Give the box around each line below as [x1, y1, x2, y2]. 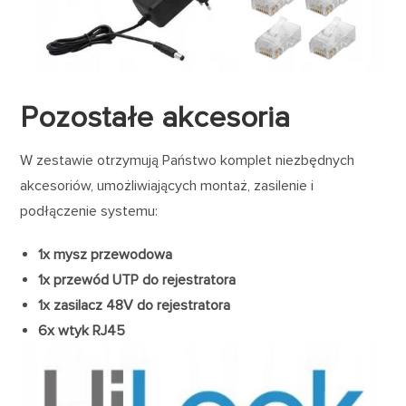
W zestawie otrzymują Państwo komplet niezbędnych [20, 150, 355, 169]
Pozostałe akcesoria [20, 99, 291, 136]
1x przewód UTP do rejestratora [38, 270, 237, 289]
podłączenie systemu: [20, 201, 159, 220]
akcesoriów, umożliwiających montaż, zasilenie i [20, 176, 314, 195]
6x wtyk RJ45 [38, 321, 126, 340]
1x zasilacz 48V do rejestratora [38, 295, 231, 314]
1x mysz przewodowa [38, 245, 173, 264]
